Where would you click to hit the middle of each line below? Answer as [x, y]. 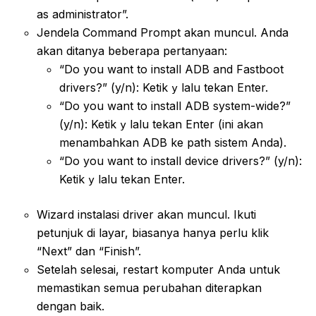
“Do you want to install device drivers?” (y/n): [181, 160]
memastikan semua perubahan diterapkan [149, 287]
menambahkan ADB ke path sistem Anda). [173, 142]
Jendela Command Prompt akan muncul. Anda [163, 32]
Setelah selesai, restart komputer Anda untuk [158, 269]
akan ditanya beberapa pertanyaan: [132, 50]
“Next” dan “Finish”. [89, 251]
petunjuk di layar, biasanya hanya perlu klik [153, 232]
